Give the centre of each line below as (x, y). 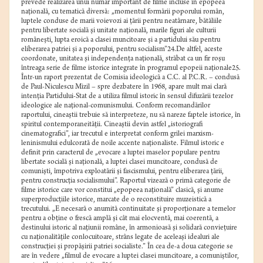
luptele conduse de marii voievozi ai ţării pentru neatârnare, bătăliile (122, 22)
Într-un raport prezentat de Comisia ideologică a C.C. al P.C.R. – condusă (130, 78)
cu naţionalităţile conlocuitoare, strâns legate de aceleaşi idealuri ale (120, 238)
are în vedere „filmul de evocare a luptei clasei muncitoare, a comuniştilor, (130, 257)
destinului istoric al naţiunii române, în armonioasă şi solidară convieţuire (129, 228)
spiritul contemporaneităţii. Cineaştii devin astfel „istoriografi (112, 125)
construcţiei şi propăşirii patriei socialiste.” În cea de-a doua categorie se (127, 247)
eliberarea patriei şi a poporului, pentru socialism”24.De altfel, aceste (122, 50)
